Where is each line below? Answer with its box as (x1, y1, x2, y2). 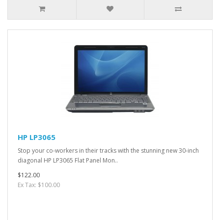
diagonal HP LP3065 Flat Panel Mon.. (18, 156, 118, 165)
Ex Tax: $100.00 (18, 181, 60, 189)
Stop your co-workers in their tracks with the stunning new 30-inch (18, 146, 199, 155)
